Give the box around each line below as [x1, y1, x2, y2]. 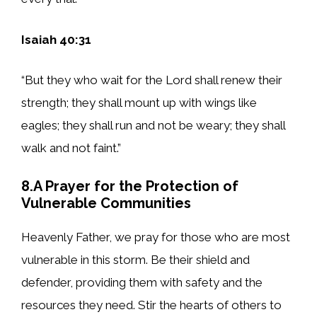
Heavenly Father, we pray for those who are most [21, 229, 290, 244]
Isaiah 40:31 [21, 32, 91, 47]
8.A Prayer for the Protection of [21, 177, 238, 195]
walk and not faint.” [21, 141, 121, 156]
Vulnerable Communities [21, 194, 191, 212]
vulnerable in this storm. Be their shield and [21, 252, 250, 267]
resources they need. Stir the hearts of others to [21, 297, 282, 312]
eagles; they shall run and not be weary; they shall [21, 118, 285, 133]
